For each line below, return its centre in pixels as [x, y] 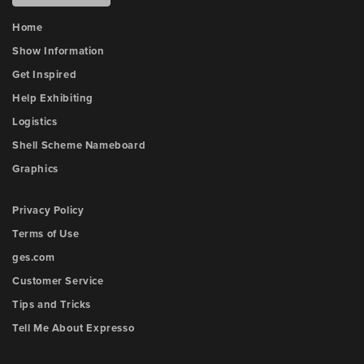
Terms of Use [46, 234]
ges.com [34, 258]
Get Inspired [45, 75]
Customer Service [58, 281]
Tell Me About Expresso [74, 328]
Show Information [58, 51]
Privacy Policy [48, 210]
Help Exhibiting [53, 98]
